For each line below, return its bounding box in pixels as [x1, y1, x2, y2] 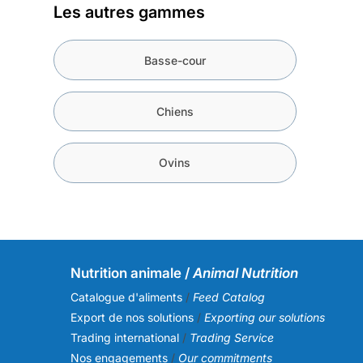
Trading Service [190, 330, 274, 344]
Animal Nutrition [190, 264, 298, 281]
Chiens [156, 104, 194, 118]
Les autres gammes [53, 2, 205, 23]
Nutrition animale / [70, 264, 190, 281]
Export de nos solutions [70, 310, 194, 324]
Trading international [70, 330, 179, 344]
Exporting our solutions [204, 310, 325, 324]
